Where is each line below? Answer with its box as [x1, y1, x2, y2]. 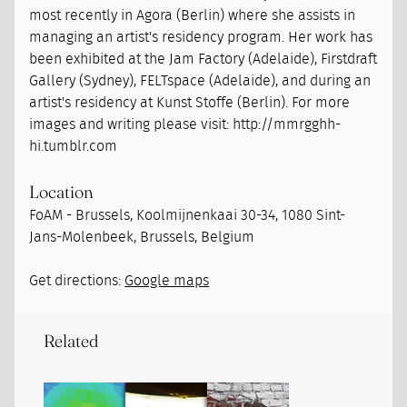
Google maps [124, 273, 210, 289]
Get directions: [29, 273, 125, 289]
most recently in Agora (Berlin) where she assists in [29, 8, 356, 24]
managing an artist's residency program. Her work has [29, 30, 373, 45]
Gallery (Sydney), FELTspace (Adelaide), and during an [29, 74, 372, 89]
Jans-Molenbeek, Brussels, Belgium [29, 230, 255, 245]
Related [44, 330, 99, 352]
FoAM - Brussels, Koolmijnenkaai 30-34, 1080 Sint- [29, 208, 346, 223]
